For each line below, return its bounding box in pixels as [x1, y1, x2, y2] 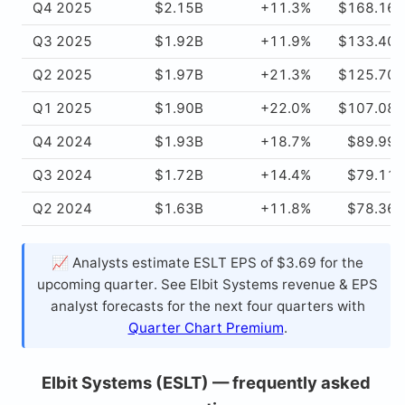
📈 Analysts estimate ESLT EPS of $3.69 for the [52, 254, 363, 272]
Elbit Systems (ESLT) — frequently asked [42, 372, 371, 393]
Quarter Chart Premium [127, 319, 284, 337]
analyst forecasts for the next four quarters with [50, 297, 365, 316]
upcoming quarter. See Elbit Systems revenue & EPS [37, 276, 378, 294]
